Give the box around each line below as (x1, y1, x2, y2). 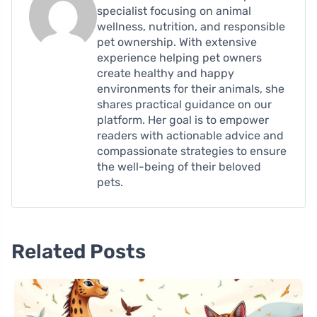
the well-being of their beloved (97, 160, 261, 174)
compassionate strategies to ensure (97, 144, 287, 158)
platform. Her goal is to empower (97, 113, 269, 127)
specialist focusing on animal (97, 4, 251, 18)
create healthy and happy (97, 67, 234, 81)
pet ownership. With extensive (97, 35, 257, 50)
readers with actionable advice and (97, 129, 284, 143)
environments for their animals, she (97, 82, 284, 96)
